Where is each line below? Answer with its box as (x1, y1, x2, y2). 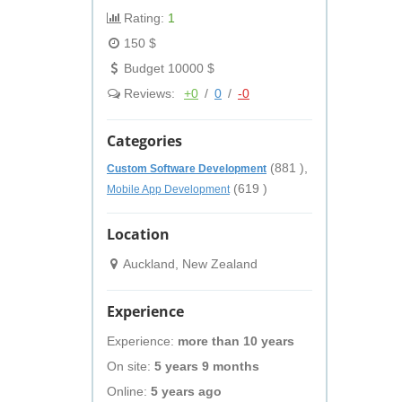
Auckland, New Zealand (120, 257, 258, 271)
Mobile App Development (107, 183, 230, 196)
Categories (107, 131, 182, 151)
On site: (107, 359, 154, 373)
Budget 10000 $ (120, 61, 214, 75)
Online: (107, 384, 151, 398)
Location (107, 224, 170, 244)
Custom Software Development (107, 162, 267, 175)
